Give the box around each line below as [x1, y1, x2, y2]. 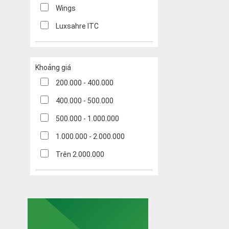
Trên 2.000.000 [56, 150, 104, 159]
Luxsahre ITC [56, 22, 99, 31]
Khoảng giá [35, 63, 71, 72]
